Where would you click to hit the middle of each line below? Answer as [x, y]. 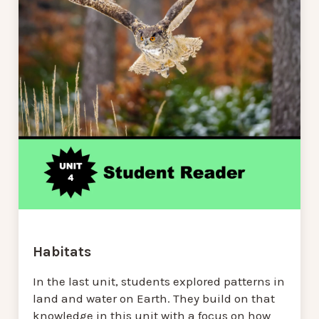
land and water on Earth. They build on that [154, 298]
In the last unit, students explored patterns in [159, 281]
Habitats [62, 251]
